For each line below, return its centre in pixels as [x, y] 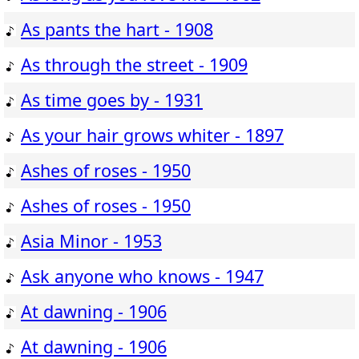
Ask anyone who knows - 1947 [142, 276]
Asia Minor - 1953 [91, 241]
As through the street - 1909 [134, 65]
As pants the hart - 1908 [117, 30]
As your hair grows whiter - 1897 [152, 135]
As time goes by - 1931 [112, 100]
